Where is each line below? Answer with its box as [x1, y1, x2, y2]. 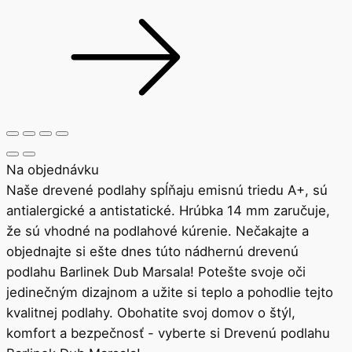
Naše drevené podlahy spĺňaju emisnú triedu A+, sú [6, 182, 328, 199]
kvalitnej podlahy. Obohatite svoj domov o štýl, [6, 305, 295, 321]
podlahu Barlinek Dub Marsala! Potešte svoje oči [6, 264, 306, 280]
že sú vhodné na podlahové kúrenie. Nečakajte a [6, 223, 309, 240]
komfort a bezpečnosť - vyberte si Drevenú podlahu [6, 325, 330, 342]
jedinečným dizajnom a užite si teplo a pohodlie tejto [6, 284, 333, 301]
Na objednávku [6, 162, 99, 178]
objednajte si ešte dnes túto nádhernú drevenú [6, 244, 299, 260]
